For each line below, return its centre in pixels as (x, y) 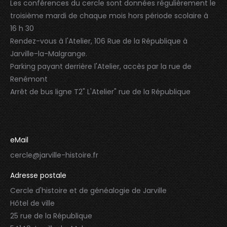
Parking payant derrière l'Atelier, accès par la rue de (101, 66)
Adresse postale (38, 175)
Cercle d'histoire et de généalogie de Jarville (88, 190)
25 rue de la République (51, 216)
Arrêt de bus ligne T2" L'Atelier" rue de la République (100, 91)
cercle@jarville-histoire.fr (54, 155)
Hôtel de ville (32, 203)
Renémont (29, 79)
